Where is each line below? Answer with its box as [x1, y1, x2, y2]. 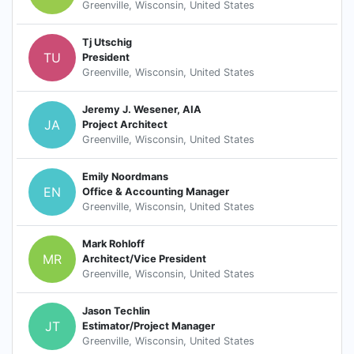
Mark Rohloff [82, 238, 145, 250]
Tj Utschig [82, 36, 132, 49]
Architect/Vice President [82, 253, 206, 265]
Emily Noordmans [82, 171, 168, 183]
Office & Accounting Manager [82, 186, 229, 198]
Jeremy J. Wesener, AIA [82, 104, 201, 116]
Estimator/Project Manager [82, 320, 215, 333]
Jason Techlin [82, 305, 150, 318]
